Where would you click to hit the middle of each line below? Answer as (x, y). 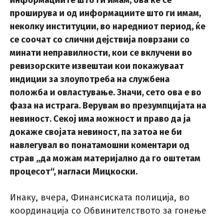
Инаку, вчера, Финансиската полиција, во (100, 198)
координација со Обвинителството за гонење (108, 211)
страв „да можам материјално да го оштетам (105, 159)
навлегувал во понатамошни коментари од (100, 145)
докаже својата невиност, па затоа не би (96, 132)
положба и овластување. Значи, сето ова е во (106, 93)
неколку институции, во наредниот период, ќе (108, 27)
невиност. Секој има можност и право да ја (100, 119)
